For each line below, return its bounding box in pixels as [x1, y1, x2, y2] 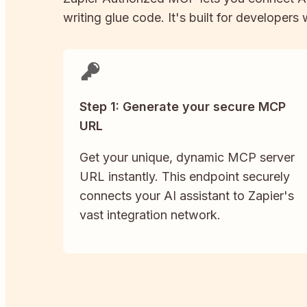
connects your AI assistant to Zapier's [79, 188, 294, 203]
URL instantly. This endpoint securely [79, 169, 290, 184]
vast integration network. [79, 207, 221, 222]
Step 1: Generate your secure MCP [79, 99, 286, 114]
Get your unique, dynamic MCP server [79, 149, 295, 164]
